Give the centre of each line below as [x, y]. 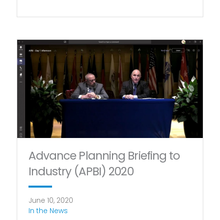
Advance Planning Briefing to [104, 155]
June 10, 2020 [51, 200]
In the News [48, 210]
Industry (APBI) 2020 [81, 171]
